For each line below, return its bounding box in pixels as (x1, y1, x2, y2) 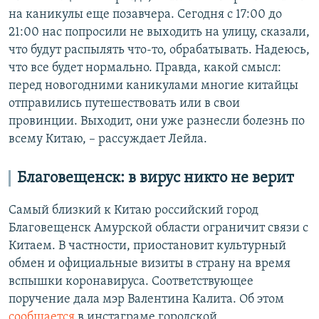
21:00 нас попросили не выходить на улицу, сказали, (9, 26, 310, 40)
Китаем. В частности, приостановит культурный (9, 239, 286, 253)
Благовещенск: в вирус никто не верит (17, 170, 294, 187)
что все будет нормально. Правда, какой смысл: (9, 61, 281, 75)
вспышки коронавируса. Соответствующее (9, 275, 253, 289)
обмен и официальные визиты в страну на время (9, 257, 291, 271)
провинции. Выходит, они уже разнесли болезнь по (9, 115, 305, 129)
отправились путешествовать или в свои (9, 97, 240, 111)
